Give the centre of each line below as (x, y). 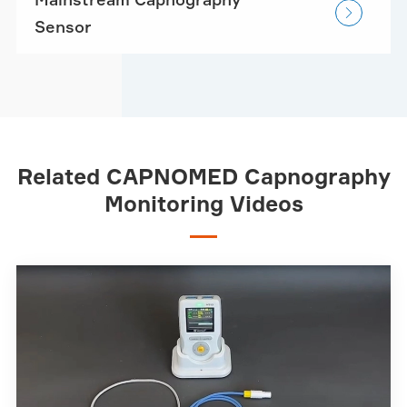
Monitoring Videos (203, 203)
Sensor (63, 26)
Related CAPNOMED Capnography (203, 176)
